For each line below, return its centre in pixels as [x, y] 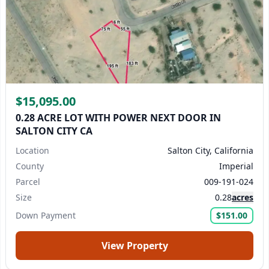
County [30, 166]
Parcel [28, 182]
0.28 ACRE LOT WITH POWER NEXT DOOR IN [118, 118]
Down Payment [46, 215]
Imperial [236, 166]
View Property [134, 246]
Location [32, 150]
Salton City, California [210, 150]
